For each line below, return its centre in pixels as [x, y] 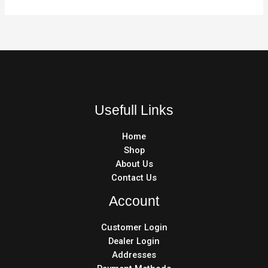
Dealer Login [134, 241]
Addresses [134, 255]
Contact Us [134, 177]
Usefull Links [134, 110]
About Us [134, 164]
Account [134, 201]
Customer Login [134, 227]
